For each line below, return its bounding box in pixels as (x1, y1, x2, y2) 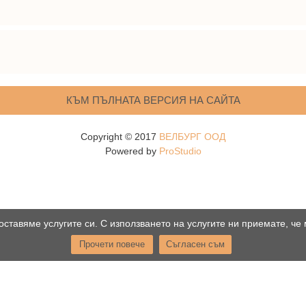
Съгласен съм (166, 239, 225, 250)
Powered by (105, 145, 159, 157)
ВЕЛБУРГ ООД (159, 131, 225, 143)
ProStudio (158, 145, 201, 157)
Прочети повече (79, 239, 145, 250)
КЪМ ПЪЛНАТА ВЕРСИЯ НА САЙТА (66, 94, 240, 107)
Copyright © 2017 (81, 131, 159, 143)
